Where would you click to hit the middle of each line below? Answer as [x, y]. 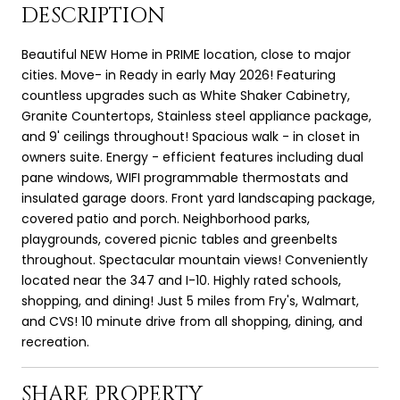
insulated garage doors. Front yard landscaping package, [198, 198]
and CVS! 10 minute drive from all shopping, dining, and [192, 321]
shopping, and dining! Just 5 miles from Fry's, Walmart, [190, 300]
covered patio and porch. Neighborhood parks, [166, 218]
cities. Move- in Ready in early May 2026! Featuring [179, 75]
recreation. [55, 342]
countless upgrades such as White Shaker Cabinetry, [186, 95]
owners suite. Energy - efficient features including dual [192, 157]
